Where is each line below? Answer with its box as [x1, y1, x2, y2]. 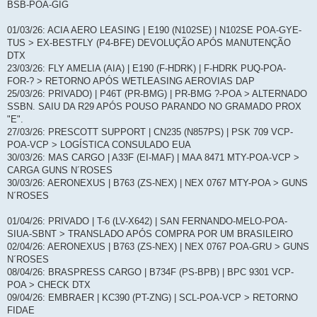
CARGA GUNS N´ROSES [7, 164, 113, 175]
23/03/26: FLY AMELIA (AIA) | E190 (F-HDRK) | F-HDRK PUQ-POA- [7, 62, 286, 74]
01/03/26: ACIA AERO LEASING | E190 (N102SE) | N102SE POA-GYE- [7, 24, 301, 35]
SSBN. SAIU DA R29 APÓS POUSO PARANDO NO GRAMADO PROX [7, 100, 301, 112]
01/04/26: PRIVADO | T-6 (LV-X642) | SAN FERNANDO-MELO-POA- [7, 215, 287, 226]
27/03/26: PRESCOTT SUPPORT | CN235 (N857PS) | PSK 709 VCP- [7, 126, 293, 137]
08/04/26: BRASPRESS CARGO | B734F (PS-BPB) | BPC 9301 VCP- [7, 266, 294, 277]
